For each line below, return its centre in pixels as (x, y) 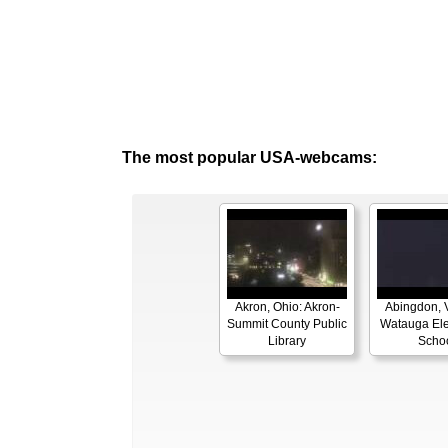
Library (287, 341)
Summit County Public (287, 324)
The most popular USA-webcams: (249, 158)
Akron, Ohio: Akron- (287, 307)
